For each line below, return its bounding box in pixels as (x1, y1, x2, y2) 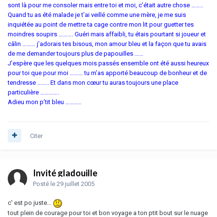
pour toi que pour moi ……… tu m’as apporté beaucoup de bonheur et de (8, 69, 207, 77)
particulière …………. (8, 88, 59, 96)
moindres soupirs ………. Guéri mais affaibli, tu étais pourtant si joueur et (8, 30, 206, 38)
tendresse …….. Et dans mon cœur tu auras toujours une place (8, 78, 178, 86)
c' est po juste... (8, 199, 53, 206)
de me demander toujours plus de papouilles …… (8, 49, 143, 57)
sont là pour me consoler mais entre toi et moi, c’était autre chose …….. (8, 1, 203, 9)
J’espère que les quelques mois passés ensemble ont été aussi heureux (8, 59, 209, 67)
